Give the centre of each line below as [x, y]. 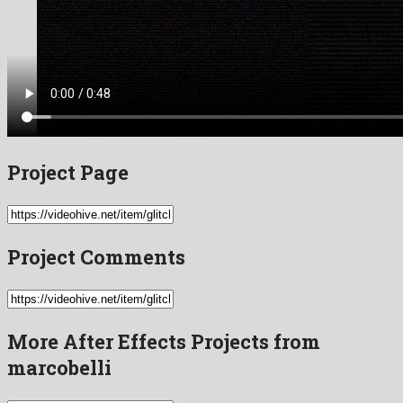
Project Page [68, 172]
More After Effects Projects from [164, 341]
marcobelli [59, 367]
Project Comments [96, 256]
